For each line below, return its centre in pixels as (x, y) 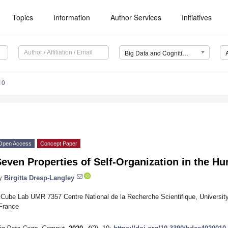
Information (72, 17)
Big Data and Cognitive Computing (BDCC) (185, 53)
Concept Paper (59, 144)
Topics (23, 17)
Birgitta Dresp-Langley (39, 178)
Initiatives (197, 17)
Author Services (136, 17)
